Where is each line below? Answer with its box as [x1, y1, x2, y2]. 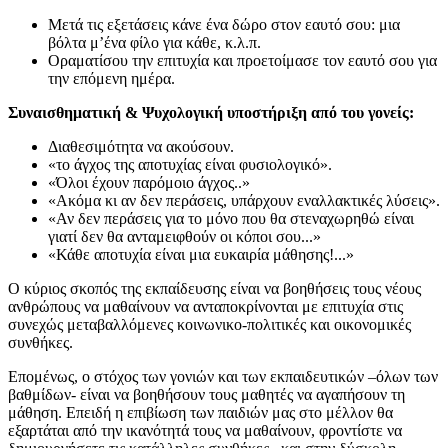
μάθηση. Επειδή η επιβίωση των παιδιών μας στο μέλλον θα [8, 403, 393, 421]
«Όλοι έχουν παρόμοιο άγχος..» [48, 173, 250, 191]
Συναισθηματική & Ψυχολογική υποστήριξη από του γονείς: [8, 103, 414, 121]
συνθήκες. [8, 333, 73, 351]
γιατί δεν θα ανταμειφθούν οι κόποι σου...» [48, 227, 321, 245]
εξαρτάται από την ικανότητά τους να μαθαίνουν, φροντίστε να [8, 421, 402, 439]
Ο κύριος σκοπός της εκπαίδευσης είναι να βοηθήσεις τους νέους [8, 279, 421, 297]
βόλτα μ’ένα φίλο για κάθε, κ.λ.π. [48, 33, 261, 51]
